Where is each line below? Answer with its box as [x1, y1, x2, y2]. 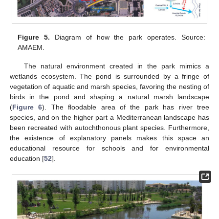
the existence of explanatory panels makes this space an [10, 133, 209, 142]
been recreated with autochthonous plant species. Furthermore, [10, 123, 209, 131]
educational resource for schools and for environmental [10, 144, 209, 152]
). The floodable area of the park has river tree [42, 103, 210, 111]
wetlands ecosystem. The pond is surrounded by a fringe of [10, 72, 209, 80]
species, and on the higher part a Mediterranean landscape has [10, 113, 209, 121]
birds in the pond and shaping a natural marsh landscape [10, 92, 209, 101]
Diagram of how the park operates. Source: [50, 33, 205, 41]
